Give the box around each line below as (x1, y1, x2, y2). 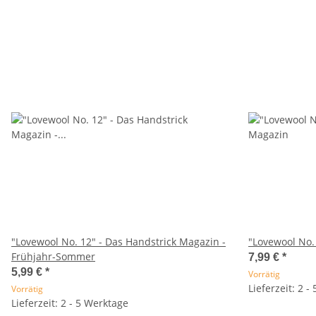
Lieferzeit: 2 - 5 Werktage (11, 296, 128, 310)
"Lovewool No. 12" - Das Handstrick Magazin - (11, 235, 226, 248)
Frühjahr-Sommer (11, 250, 95, 263)
